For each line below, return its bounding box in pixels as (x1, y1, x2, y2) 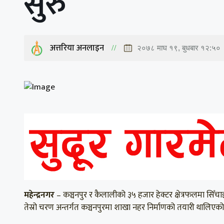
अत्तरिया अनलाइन (50, 41, 104, 55)
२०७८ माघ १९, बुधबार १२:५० (137, 43, 220, 52)
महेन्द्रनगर (24, 188, 54, 202)
